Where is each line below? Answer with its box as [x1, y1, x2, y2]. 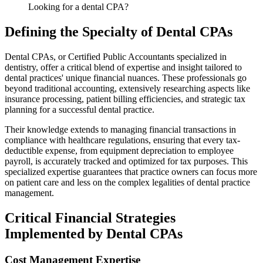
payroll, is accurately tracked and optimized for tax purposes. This [5, 156, 248, 166]
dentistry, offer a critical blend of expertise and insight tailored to [5, 62, 242, 72]
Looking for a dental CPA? [28, 2, 129, 12]
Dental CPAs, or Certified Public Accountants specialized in [5, 51, 227, 62]
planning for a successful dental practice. [5, 104, 154, 114]
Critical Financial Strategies [5, 210, 176, 225]
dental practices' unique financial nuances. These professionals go [5, 72, 247, 83]
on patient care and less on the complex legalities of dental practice [5, 177, 250, 187]
